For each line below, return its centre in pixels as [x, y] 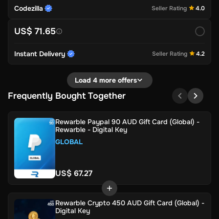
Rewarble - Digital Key [91, 129]
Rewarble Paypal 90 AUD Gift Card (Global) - [127, 121]
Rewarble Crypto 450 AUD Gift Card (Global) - [130, 203]
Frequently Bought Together [67, 96]
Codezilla [29, 8]
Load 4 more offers [106, 80]
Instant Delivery [40, 54]
